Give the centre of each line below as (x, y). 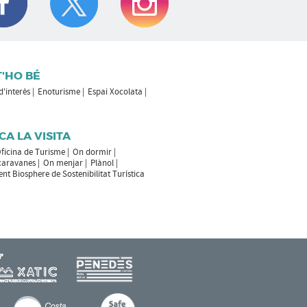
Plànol (102, 163)
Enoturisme (59, 92)
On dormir (92, 152)
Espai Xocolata (115, 92)
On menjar (63, 163)
